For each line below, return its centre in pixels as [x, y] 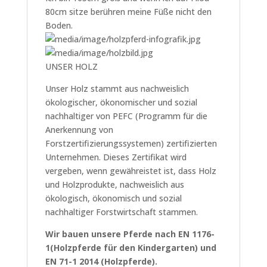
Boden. [59, 25]
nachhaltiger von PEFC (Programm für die [126, 116]
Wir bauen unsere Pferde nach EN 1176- [130, 234]
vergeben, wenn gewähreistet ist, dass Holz [131, 171]
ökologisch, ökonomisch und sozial [113, 198]
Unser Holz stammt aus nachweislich [117, 89]
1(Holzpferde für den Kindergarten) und [131, 248]
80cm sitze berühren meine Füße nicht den [128, 12]
